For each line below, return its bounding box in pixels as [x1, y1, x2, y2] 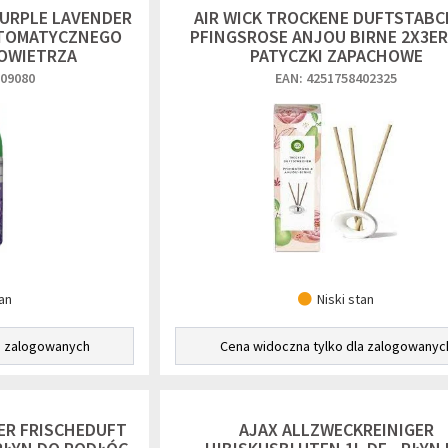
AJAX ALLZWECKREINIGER [238, 418, 434, 441]
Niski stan [317, 290, 374, 308]
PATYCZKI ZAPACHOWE [249, 44, 423, 67]
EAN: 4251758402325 [275, 69, 397, 87]
